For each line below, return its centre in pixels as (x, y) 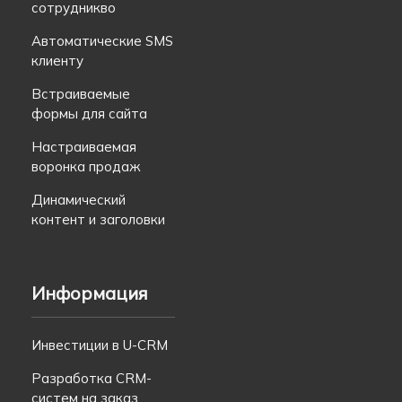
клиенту (57, 60)
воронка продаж (86, 166)
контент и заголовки (98, 219)
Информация (90, 293)
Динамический (79, 199)
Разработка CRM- (92, 378)
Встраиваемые (81, 93)
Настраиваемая (84, 146)
